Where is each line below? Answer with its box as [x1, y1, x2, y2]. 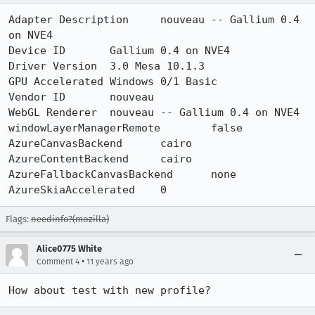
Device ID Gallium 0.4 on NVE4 [8, 44, 65, 57]
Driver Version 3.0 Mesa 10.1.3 [8, 60, 97, 72]
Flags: [6, 214, 31, 224]
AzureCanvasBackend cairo [8, 137, 122, 150]
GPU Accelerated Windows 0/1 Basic [8, 75, 154, 88]
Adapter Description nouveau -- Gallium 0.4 [8, 13, 129, 26]
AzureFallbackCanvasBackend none [8, 168, 173, 181]
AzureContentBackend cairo [8, 153, 129, 165]
